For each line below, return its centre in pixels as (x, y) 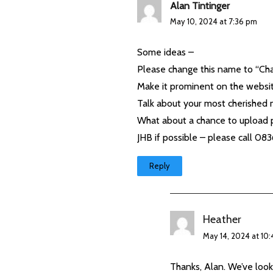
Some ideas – (166, 52)
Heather (222, 219)
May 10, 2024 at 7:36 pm (214, 21)
